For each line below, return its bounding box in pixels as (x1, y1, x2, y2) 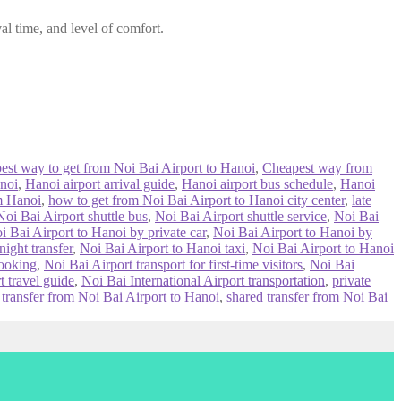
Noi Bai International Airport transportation (81, 272, 325, 288)
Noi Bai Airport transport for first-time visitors (44, 256, 303, 272)
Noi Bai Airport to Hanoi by (213, 224, 372, 240)
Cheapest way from (262, 159, 372, 175)
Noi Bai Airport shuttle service (155, 208, 327, 224)
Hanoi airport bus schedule (182, 175, 333, 192)
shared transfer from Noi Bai (226, 288, 388, 304)
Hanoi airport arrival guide (25, 175, 175, 192)
